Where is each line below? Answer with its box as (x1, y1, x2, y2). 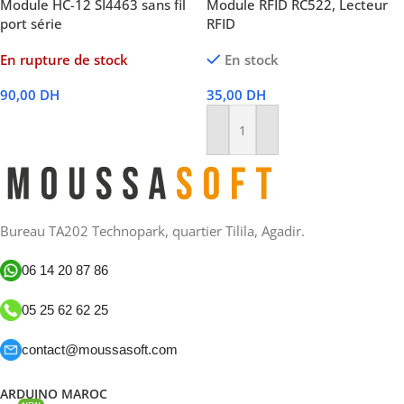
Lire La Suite (11, 114, 79, 130)
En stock (224, 50, 279, 69)
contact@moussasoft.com (22, 342, 178, 357)
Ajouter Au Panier (217, 130, 317, 146)
